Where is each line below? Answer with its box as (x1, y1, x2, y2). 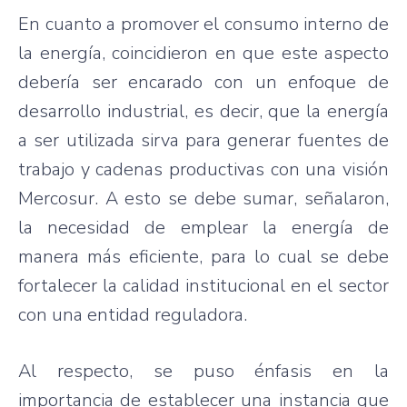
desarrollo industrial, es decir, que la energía (18, 98, 389, 124)
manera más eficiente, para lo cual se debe (18, 243, 389, 269)
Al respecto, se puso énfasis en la (18, 358, 389, 383)
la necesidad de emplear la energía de (18, 214, 389, 240)
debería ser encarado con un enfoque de (18, 69, 389, 94)
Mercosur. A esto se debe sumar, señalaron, (18, 185, 389, 211)
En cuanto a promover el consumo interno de (18, 11, 389, 36)
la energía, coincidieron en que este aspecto (18, 40, 389, 65)
